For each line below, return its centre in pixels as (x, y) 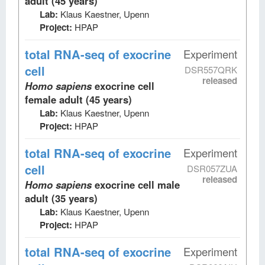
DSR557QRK (211, 69)
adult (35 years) (61, 198)
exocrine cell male (137, 184)
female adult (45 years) (78, 99)
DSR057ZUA (212, 168)
